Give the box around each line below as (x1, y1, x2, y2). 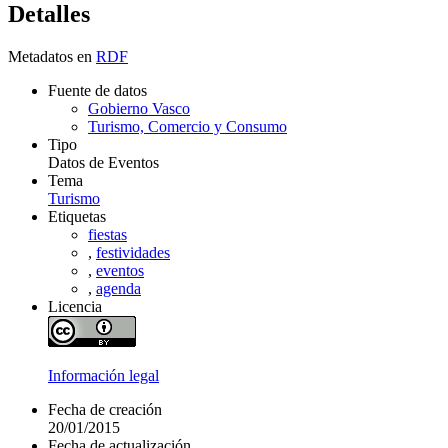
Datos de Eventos (48, 154, 159, 172)
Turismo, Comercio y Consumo (88, 118, 287, 136)
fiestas (88, 226, 127, 244)
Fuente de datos (48, 82, 147, 100)
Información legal (48, 367, 159, 385)
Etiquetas (48, 208, 106, 226)
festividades (96, 244, 170, 262)
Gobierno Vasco (88, 100, 190, 118)
